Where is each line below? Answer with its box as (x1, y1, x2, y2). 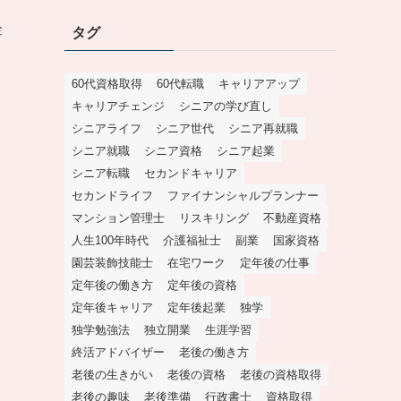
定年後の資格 (167, 278, 237, 293)
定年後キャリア (72, 301, 153, 315)
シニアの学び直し (179, 99, 272, 114)
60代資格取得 (72, 77, 142, 91)
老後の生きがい (72, 368, 153, 382)
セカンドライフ (72, 189, 153, 203)
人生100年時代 (72, 234, 149, 248)
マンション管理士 (72, 211, 165, 226)
